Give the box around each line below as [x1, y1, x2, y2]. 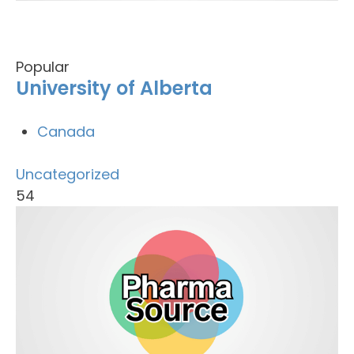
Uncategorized [16, 164, 119, 184]
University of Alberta [16, 75, 213, 101]
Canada [37, 122, 95, 141]
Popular [16, 57, 70, 77]
